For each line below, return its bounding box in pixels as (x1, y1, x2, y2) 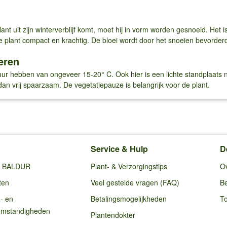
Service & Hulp (91, 142, 148, 155)
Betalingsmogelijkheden (91, 193, 167, 204)
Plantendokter (91, 209, 135, 220)
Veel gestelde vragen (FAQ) (91, 177, 179, 187)
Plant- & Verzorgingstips (91, 161, 167, 171)
